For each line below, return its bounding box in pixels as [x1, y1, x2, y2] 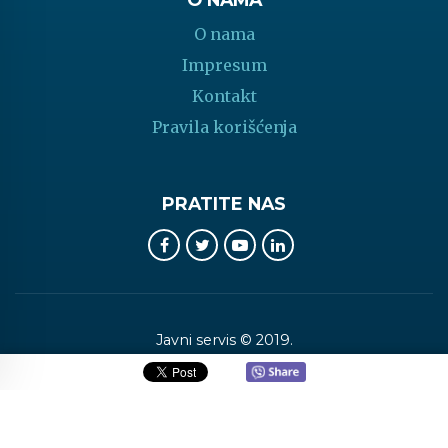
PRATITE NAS [162, 193, 286, 215]
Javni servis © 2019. [155, 330, 293, 349]
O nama [193, 24, 255, 45]
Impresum [181, 55, 267, 76]
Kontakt [191, 86, 257, 107]
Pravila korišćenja [151, 117, 297, 138]
